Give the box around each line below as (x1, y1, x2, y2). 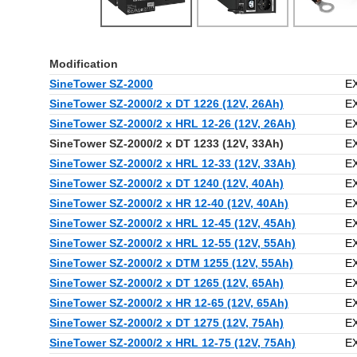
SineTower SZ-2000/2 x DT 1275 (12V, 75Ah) (49, 317, 284, 329)
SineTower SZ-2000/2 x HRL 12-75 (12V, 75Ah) (49, 337, 296, 349)
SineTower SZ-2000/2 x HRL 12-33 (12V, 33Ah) (49, 158, 296, 170)
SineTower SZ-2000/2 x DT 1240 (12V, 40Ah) (49, 178, 284, 190)
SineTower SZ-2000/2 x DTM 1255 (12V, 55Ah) (49, 257, 293, 269)
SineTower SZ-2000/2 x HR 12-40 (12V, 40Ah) (49, 198, 288, 210)
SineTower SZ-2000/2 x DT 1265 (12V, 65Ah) (49, 277, 284, 289)
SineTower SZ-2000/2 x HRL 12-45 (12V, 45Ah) (49, 218, 296, 229)
